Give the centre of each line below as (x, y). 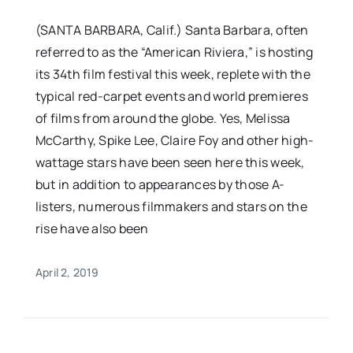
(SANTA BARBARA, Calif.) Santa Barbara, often (172, 30)
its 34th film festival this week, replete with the (173, 74)
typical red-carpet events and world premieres (171, 96)
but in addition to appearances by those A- (160, 184)
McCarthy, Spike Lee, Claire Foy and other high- (175, 140)
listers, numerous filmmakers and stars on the (171, 206)
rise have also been (92, 229)
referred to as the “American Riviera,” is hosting (174, 52)
